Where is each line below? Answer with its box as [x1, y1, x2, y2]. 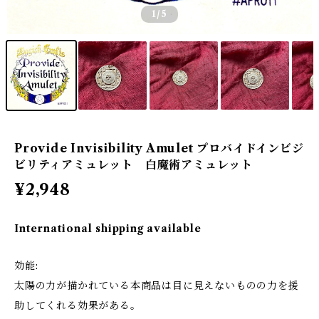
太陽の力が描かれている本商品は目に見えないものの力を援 [14, 279, 299, 292]
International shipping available [14, 222, 202, 235]
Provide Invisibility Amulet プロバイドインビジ [14, 141, 304, 155]
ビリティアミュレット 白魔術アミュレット [14, 157, 253, 172]
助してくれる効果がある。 [14, 299, 141, 312]
